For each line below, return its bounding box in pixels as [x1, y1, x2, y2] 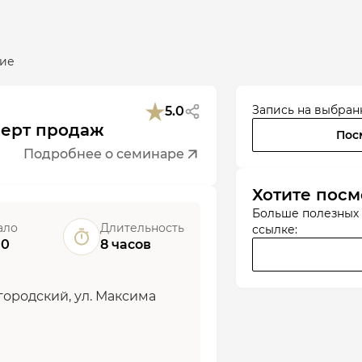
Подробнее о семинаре [23, 146, 184, 162]
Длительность [100, 221, 184, 235]
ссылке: [252, 222, 297, 237]
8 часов [100, 237, 151, 252]
